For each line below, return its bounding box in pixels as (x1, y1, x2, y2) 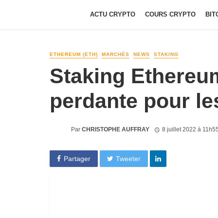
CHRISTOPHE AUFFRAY (82, 126, 149, 133)
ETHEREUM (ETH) (50, 52, 98, 57)
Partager (63, 154, 91, 163)
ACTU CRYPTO (90, 11, 135, 18)
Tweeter (116, 154, 141, 163)
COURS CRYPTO (145, 11, 196, 18)
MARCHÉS (102, 52, 129, 57)
